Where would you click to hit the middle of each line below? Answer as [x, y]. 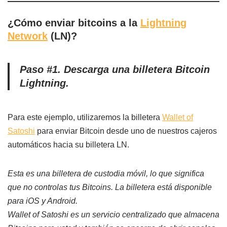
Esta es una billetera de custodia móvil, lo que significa [106, 174]
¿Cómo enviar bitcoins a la [74, 23]
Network [28, 36]
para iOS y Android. [43, 201]
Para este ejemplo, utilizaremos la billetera [85, 117]
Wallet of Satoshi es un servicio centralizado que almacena [113, 215]
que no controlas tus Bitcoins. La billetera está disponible [110, 187]
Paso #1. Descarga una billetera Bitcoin [115, 69]
